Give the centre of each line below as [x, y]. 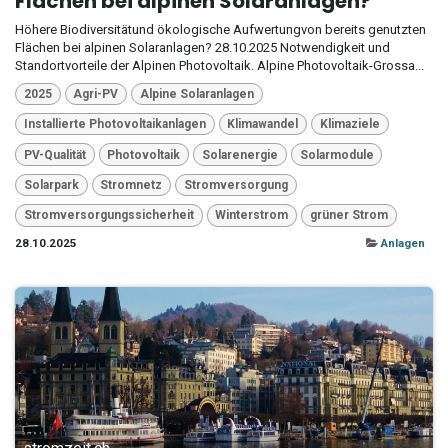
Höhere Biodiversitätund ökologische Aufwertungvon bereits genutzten [220, 29]
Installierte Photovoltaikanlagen [114, 124]
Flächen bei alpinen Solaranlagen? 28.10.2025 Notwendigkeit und [202, 47]
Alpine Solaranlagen [196, 93]
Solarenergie [239, 154]
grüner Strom [348, 215]
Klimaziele [349, 124]
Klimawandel [263, 124]
